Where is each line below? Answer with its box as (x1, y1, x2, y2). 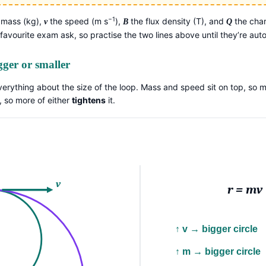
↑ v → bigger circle (202, 224, 258, 235)
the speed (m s (47, 16, 108, 27)
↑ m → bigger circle (205, 246, 261, 257)
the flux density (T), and (128, 16, 227, 27)
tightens (72, 95, 106, 106)
